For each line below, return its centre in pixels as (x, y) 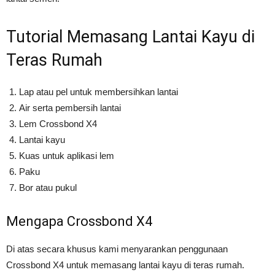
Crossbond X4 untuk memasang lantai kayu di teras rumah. (125, 265)
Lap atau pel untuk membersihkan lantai (99, 91)
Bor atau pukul (48, 187)
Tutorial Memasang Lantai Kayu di (130, 37)
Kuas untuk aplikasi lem (67, 155)
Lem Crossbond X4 (58, 123)
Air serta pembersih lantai (70, 107)
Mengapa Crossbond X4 (79, 221)
